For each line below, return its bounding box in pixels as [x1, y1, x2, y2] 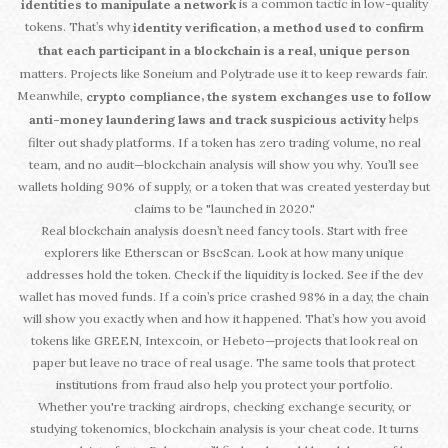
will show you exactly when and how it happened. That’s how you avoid [22, 310, 426, 326]
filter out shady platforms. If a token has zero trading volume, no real [27, 134, 421, 150]
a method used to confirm [262, 20, 424, 36]
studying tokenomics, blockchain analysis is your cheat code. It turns [29, 420, 419, 436]
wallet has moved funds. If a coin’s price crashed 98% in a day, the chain [19, 288, 429, 304]
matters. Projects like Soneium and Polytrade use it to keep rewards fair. [20, 65, 428, 81]
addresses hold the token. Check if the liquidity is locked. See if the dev [25, 266, 423, 282]
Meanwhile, [17, 87, 86, 103]
